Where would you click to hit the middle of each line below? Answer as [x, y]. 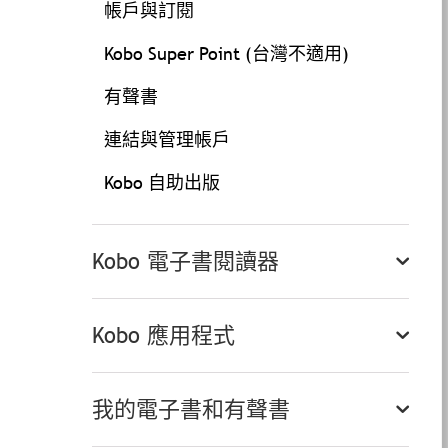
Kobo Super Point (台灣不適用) [226, 53]
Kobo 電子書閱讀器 [185, 261]
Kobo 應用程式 [163, 335]
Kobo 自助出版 [162, 182]
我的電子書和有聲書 [191, 409]
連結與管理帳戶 [167, 139]
